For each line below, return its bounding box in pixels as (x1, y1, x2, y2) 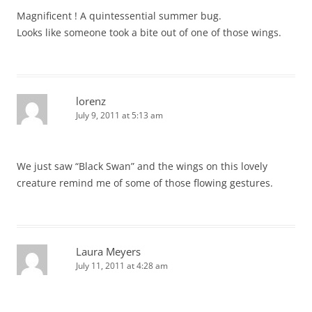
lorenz (76, 94, 106, 108)
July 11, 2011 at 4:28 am (76, 260, 168, 272)
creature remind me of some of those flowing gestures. (17, 176, 273, 189)
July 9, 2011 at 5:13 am (76, 109, 163, 121)
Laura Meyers (76, 244, 141, 258)
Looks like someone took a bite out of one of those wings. (17, 26, 281, 39)
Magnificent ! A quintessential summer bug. (17, 9, 221, 22)
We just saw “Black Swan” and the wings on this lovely (17, 159, 267, 173)
